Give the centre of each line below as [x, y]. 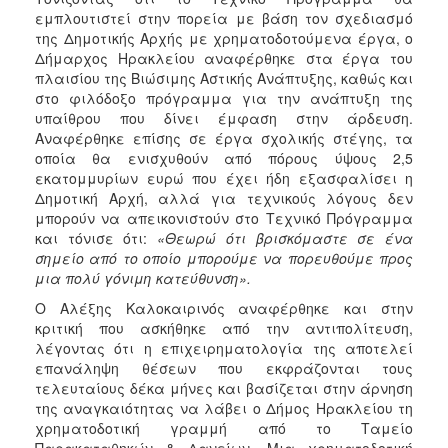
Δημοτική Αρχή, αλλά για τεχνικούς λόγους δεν [224, 197]
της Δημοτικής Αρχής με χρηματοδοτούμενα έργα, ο [224, 37]
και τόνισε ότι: [91, 237]
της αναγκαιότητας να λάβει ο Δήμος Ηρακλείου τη [224, 407]
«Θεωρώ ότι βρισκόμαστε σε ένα [280, 237]
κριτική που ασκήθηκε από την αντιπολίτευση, [224, 327]
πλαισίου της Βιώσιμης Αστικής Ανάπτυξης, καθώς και [224, 77]
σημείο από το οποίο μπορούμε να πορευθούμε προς [224, 257]
